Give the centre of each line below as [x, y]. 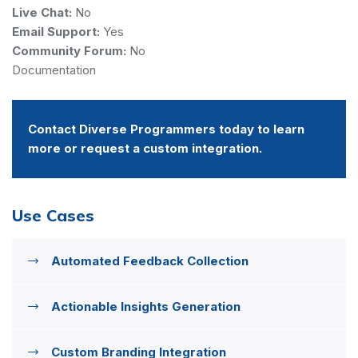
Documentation [54, 70]
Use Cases [53, 215]
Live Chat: [42, 12]
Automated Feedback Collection [150, 261]
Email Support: [56, 31]
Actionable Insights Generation [146, 306]
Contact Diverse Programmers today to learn [166, 129]
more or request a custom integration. [145, 148]
